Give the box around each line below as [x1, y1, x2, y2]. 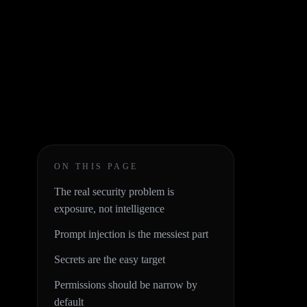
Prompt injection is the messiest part [54, 228, 208, 240]
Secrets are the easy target [54, 254, 165, 265]
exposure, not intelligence [54, 203, 164, 214]
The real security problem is [54, 186, 174, 197]
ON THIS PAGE [54, 162, 138, 171]
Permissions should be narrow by [54, 279, 197, 291]
